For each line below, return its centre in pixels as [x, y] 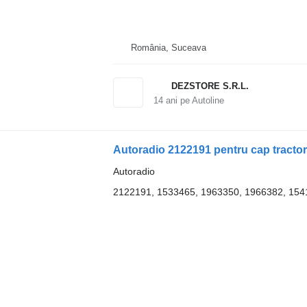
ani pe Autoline [193, 100]
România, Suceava [168, 47]
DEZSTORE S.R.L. [210, 86]
